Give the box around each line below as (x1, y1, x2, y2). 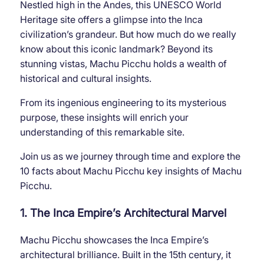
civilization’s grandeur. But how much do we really (19, 28, 236, 41)
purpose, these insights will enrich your (19, 111, 189, 124)
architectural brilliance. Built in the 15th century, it (19, 248, 231, 260)
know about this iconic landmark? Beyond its (19, 43, 213, 55)
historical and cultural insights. (19, 72, 151, 85)
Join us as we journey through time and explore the (19, 150, 240, 163)
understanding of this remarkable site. (19, 126, 184, 138)
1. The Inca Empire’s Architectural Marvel (19, 206, 226, 220)
